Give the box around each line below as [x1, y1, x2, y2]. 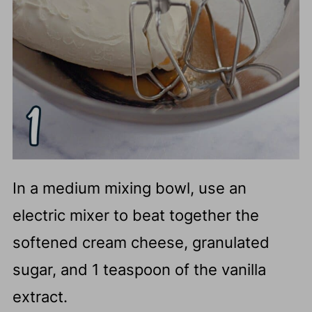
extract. [12, 288, 72, 306]
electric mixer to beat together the [12, 206, 259, 225]
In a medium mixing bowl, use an [12, 179, 247, 198]
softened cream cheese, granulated [12, 233, 270, 252]
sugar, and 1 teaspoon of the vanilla [12, 260, 266, 279]
